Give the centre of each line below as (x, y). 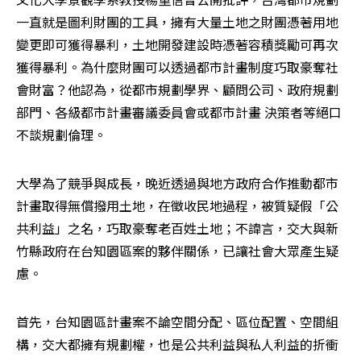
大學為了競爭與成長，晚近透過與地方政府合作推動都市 (177, 183)
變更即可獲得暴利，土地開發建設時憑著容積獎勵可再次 (177, 44)
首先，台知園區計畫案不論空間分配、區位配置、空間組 (177, 321)
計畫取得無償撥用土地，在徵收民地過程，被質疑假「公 (177, 205)
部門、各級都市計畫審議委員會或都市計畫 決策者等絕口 (179, 112)
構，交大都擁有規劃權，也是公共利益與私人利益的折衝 (177, 344)
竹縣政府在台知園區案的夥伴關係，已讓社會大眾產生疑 (177, 250)
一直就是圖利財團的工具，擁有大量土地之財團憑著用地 (177, 21)
